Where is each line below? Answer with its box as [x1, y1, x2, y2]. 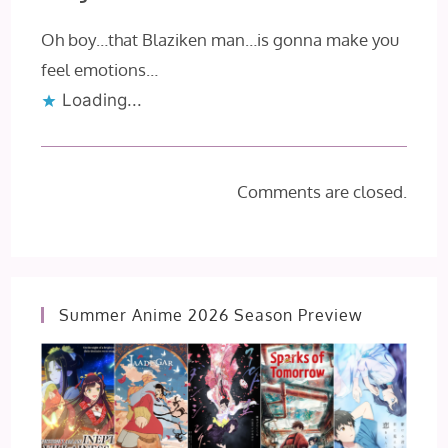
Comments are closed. [236, 181, 407, 203]
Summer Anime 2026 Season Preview [59, 305, 364, 326]
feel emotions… [41, 59, 159, 81]
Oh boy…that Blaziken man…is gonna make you [41, 29, 400, 51]
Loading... [62, 90, 143, 111]
